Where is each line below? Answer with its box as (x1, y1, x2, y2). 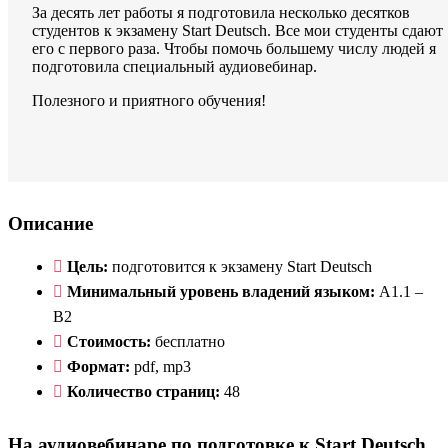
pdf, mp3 (130, 357, 191, 375)
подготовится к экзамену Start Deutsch (112, 257, 372, 275)
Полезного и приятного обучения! (32, 92, 266, 110)
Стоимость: (67, 332, 151, 350)
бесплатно (151, 332, 229, 350)
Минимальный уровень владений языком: (67, 282, 375, 300)
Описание (8, 212, 93, 234)
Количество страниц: (67, 382, 224, 400)
